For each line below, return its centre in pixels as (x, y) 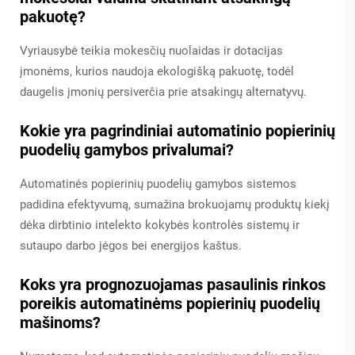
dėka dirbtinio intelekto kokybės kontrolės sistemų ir (160, 225)
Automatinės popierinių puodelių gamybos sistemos (158, 184)
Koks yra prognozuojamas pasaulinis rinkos (173, 285)
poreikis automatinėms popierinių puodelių (170, 304)
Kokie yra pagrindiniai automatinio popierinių (177, 131)
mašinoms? (60, 323)
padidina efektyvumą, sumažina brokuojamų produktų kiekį (175, 205)
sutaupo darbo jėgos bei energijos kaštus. (131, 246)
